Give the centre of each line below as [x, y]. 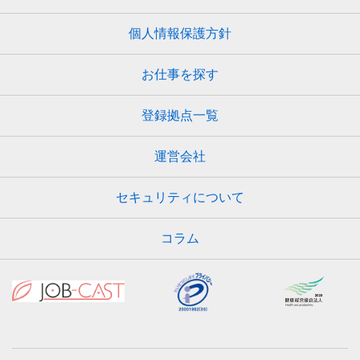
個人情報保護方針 [180, 34]
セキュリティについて [180, 198]
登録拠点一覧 [180, 116]
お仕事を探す [180, 75]
